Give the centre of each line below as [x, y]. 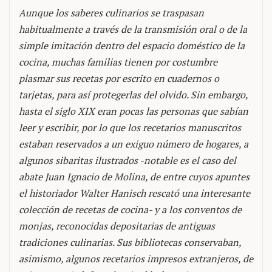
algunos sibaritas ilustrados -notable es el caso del [127, 160]
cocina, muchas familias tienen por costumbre [118, 62]
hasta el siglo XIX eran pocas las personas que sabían [134, 111]
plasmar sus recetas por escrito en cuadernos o [119, 78]
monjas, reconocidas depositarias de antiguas [117, 226]
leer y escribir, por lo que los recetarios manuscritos [130, 127]
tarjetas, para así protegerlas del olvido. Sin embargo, [133, 95]
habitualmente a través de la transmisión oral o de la [133, 29]
